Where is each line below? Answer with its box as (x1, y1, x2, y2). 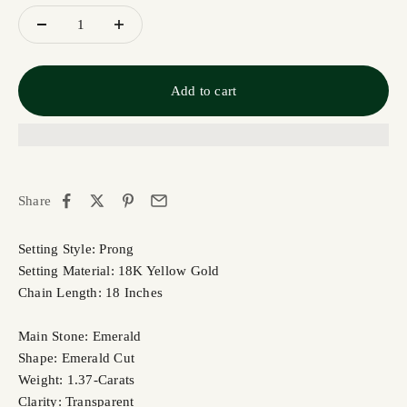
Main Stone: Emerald (18, 329, 142, 344)
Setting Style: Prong (18, 242, 134, 257)
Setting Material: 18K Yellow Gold (18, 263, 220, 279)
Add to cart (170, 84, 237, 99)
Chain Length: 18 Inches (18, 285, 167, 301)
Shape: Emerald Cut (18, 351, 135, 366)
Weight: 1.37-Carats (18, 372, 135, 388)
